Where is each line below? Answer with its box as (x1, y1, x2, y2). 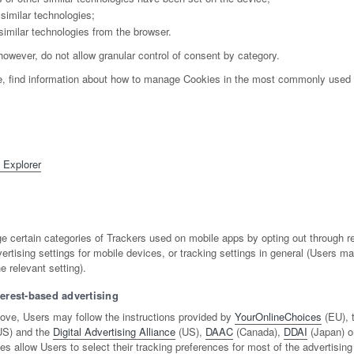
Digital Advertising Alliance (52, 324, 175, 340)
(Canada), (232, 324, 284, 340)
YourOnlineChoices (234, 309, 322, 325)
